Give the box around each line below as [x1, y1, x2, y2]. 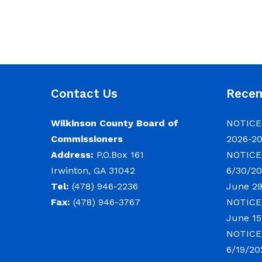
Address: [51, 149, 94, 160]
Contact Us [51, 87, 118, 101]
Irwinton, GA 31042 [51, 165, 135, 176]
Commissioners [51, 133, 123, 144]
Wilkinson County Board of [51, 118, 178, 129]
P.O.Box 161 [94, 149, 144, 160]
